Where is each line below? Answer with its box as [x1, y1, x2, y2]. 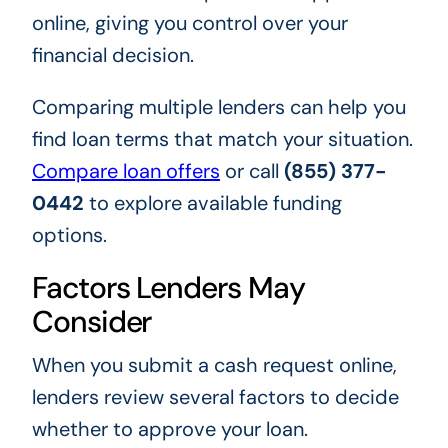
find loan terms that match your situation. [31, 126, 413, 153]
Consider [31, 302, 152, 342]
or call [219, 158, 284, 185]
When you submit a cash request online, [31, 352, 397, 379]
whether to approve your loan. [31, 416, 308, 443]
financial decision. [31, 42, 194, 69]
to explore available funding [83, 190, 342, 217]
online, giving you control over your [31, 10, 348, 37]
